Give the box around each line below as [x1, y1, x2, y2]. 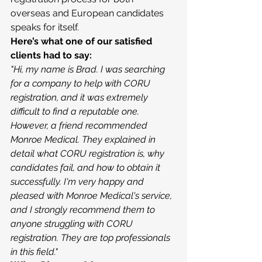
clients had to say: [11, 50, 92, 61]
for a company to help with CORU [11, 78, 153, 89]
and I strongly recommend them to [11, 204, 157, 215]
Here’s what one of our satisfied [11, 36, 154, 47]
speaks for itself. [11, 22, 79, 33]
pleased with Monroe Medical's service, [11, 190, 174, 201]
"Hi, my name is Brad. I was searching [11, 64, 167, 75]
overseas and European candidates [11, 8, 166, 19]
